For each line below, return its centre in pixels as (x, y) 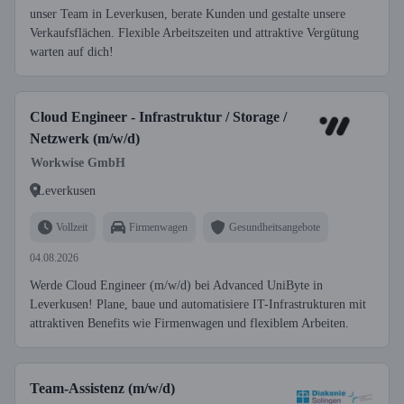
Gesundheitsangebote (275, 227)
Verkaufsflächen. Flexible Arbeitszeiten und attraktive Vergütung (194, 33)
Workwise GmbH (78, 163)
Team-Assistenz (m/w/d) (102, 388)
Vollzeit (72, 227)
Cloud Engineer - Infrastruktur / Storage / (158, 117)
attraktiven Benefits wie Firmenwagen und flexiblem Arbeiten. (189, 323)
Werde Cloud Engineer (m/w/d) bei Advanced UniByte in (176, 285)
